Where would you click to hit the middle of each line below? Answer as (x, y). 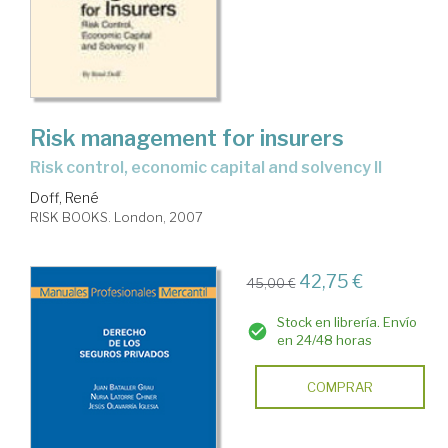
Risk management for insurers (187, 137)
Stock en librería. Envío (346, 321)
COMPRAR (339, 386)
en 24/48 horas (324, 339)
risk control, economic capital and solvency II (211, 167)
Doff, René (64, 197)
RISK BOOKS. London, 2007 (116, 216)
